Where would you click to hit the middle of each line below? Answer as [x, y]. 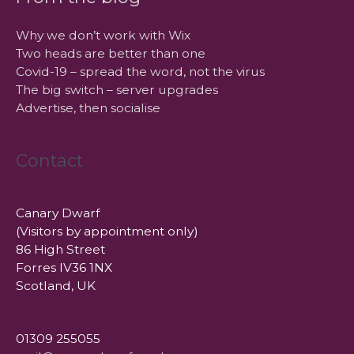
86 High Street [60, 250]
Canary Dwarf [58, 213]
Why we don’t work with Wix [103, 36]
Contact [49, 160]
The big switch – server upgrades [117, 90]
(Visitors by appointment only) [107, 232]
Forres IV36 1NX [64, 268]
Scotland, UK [56, 286]
